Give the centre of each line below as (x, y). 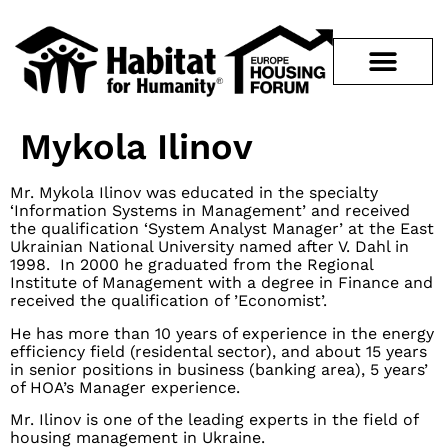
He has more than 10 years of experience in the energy (222, 333)
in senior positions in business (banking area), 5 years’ (219, 369)
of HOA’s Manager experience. (125, 387)
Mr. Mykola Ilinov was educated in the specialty (194, 193)
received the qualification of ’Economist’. (171, 301)
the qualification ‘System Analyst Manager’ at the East (222, 229)
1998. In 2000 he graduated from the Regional (191, 265)
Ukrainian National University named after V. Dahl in (209, 247)
